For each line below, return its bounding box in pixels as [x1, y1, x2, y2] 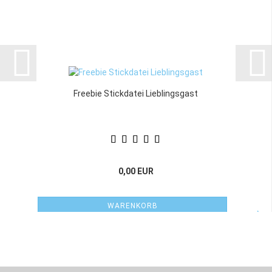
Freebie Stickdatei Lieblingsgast [73, 89, 198, 98]
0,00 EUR [118, 166, 154, 176]
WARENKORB [107, 202, 158, 210]
